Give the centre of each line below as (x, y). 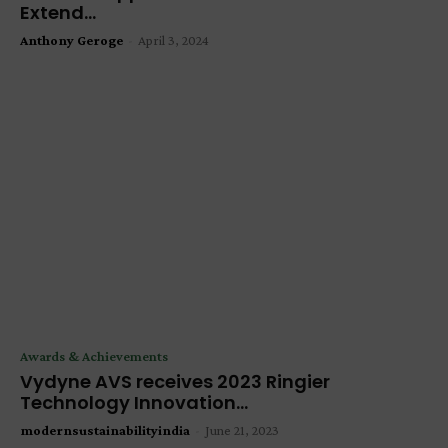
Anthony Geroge (71, 39)
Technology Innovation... (134, 403)
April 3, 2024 (173, 39)
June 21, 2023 (242, 430)
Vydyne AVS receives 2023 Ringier (175, 382)
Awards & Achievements (94, 356)
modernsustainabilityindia (105, 430)
